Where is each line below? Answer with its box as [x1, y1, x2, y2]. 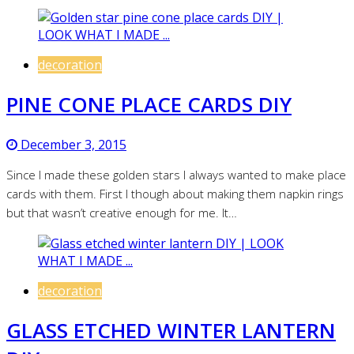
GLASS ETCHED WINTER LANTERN [6, 316, 336, 345]
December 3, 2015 [17, 135, 126, 153]
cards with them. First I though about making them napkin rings [6, 185, 344, 201]
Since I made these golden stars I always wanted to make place [6, 166, 346, 183]
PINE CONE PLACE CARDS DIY [6, 90, 292, 119]
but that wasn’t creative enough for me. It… [6, 204, 237, 220]
